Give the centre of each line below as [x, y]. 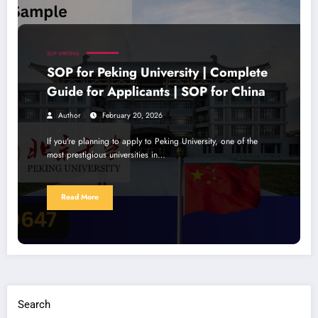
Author [70, 115]
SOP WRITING [63, 53]
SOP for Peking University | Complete [157, 72]
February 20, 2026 [132, 115]
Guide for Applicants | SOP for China [156, 91]
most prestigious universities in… [106, 154]
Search [34, 305]
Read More [80, 197]
